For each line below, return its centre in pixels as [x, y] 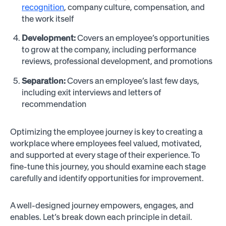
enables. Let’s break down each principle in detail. [101, 217]
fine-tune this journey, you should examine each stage [108, 166]
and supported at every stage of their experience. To [105, 155]
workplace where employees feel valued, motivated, [106, 143]
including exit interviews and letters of [92, 93]
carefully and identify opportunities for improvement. [107, 178]
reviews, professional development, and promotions [117, 61]
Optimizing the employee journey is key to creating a [106, 131]
